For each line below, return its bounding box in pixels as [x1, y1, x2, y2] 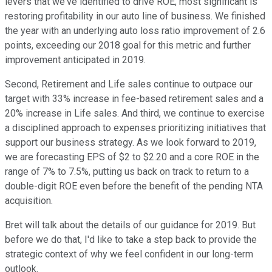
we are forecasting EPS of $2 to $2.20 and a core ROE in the [5, 151, 259, 163]
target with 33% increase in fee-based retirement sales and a [5, 93, 263, 105]
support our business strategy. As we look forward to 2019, [5, 137, 256, 149]
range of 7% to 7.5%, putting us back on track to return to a [5, 166, 249, 178]
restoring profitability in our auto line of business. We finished [5, 10, 265, 22]
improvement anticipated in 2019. [5, 54, 146, 66]
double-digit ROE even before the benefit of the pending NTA [5, 180, 263, 192]
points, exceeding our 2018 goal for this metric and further [5, 39, 251, 52]
